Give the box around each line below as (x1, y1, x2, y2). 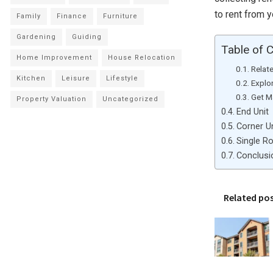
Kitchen (16, 74, 46, 82)
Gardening (16, 33, 56, 41)
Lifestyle (106, 74, 138, 82)
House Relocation (108, 54, 175, 62)
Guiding (72, 33, 102, 41)
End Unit (236, 106, 269, 117)
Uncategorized (102, 95, 158, 103)
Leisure (62, 74, 90, 82)
